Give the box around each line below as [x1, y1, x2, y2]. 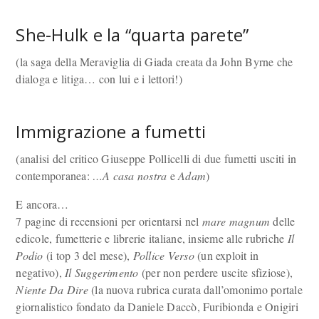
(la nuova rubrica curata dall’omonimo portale [88, 282, 303, 297]
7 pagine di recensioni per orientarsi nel [16, 214, 202, 229]
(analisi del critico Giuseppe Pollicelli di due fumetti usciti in [16, 151, 297, 166]
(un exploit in [194, 248, 259, 263]
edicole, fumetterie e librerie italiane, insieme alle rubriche [16, 231, 288, 246]
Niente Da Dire [16, 282, 88, 297]
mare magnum [202, 214, 271, 229]
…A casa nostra [93, 168, 167, 183]
